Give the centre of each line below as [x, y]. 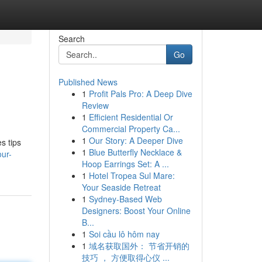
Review [95, 105]
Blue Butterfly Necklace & [135, 152]
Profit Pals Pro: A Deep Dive [140, 94]
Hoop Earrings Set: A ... [125, 164]
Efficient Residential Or [131, 117]
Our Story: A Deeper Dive [136, 140]
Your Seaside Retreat [121, 187]
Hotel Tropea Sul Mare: [132, 175]
